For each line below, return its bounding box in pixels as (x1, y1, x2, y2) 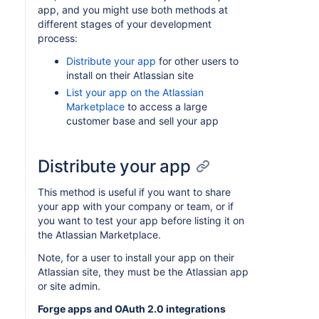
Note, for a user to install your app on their (38, 251, 234, 263)
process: (38, 32, 78, 44)
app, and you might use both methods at (38, 4, 228, 16)
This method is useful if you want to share (38, 186, 231, 198)
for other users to (156, 55, 239, 67)
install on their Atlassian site (66, 69, 194, 81)
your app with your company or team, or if (38, 200, 234, 212)
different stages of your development (38, 18, 211, 30)
